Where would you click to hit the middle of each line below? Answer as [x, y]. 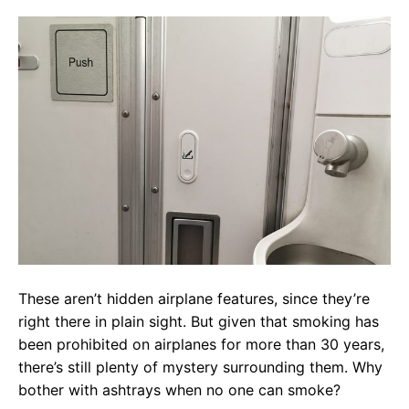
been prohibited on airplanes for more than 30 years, [201, 344]
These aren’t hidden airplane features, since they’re [194, 298]
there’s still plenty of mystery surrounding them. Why [200, 367]
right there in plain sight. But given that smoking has [199, 321]
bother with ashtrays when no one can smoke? [179, 389]
